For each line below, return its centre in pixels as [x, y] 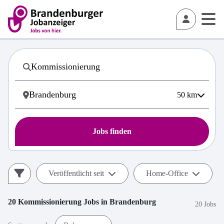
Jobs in [95, 202]
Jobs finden [112, 131]
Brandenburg [133, 202]
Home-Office [167, 173]
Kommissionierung [50, 202]
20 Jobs [205, 204]
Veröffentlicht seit [76, 173]
